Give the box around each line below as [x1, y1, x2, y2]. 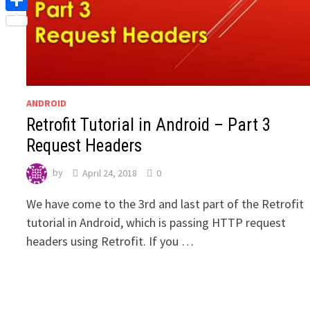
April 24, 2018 [82, 166, 138, 179]
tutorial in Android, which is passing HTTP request [26, 215, 286, 231]
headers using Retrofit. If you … [26, 233, 194, 250]
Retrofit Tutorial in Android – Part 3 [26, 115, 271, 136]
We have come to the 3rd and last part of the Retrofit [26, 196, 304, 212]
